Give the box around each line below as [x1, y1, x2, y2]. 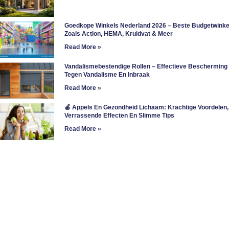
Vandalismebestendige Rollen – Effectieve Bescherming [64, 62, 227, 70]
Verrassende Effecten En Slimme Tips [64, 112, 174, 120]
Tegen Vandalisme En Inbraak [64, 71, 150, 78]
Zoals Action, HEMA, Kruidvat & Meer [64, 30, 173, 37]
